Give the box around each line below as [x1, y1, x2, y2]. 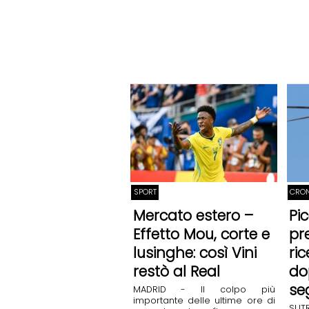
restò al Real [132, 261, 220, 281]
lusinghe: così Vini [132, 242, 257, 263]
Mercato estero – [132, 205, 253, 226]
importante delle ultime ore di [132, 295, 275, 307]
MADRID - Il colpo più [132, 283, 275, 296]
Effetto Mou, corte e [132, 223, 270, 244]
